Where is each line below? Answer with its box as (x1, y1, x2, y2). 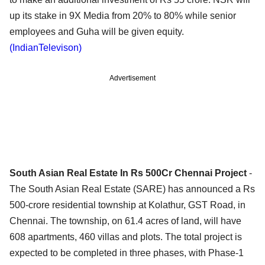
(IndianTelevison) (9, 42, 82, 53)
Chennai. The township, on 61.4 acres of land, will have (9, 215, 241, 226)
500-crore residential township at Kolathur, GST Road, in (9, 199, 245, 210)
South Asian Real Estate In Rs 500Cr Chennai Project (9, 167, 247, 178)
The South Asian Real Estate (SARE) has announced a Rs (9, 183, 255, 194)
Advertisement (109, 73, 156, 82)
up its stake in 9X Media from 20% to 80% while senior (9, 10, 236, 21)
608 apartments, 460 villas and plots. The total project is (9, 231, 242, 242)
